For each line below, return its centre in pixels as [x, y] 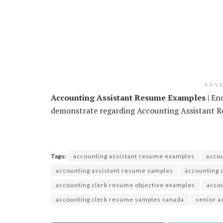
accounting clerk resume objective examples [125, 185]
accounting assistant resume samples [114, 170]
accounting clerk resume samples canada [120, 199]
